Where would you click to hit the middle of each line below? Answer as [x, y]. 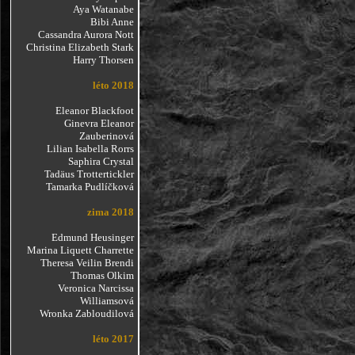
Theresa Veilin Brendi [87, 263]
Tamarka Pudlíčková [90, 187]
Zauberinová [106, 136]
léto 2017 [113, 339]
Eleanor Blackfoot [94, 111]
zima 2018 [110, 212]
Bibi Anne [112, 22]
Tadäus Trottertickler [89, 174]
